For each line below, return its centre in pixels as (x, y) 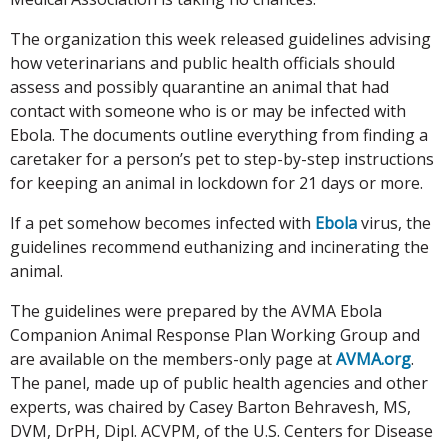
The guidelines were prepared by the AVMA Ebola (196, 310)
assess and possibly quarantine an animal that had (199, 86)
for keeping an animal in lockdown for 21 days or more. (216, 182)
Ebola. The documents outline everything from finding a (219, 134)
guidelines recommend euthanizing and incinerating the (219, 246)
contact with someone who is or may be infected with (208, 110)
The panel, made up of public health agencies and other (219, 382)
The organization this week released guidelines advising (220, 38)
